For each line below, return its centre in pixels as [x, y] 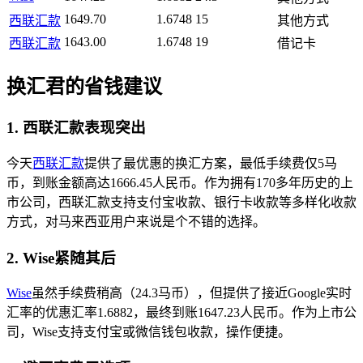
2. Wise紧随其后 [61, 258]
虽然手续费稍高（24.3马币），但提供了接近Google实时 [192, 293]
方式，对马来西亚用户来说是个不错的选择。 [136, 221]
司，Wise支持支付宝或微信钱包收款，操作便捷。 [149, 332]
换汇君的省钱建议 [84, 87]
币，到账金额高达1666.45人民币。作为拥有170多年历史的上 [180, 182]
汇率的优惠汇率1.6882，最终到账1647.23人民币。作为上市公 [181, 313]
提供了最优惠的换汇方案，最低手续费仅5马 [211, 163]
